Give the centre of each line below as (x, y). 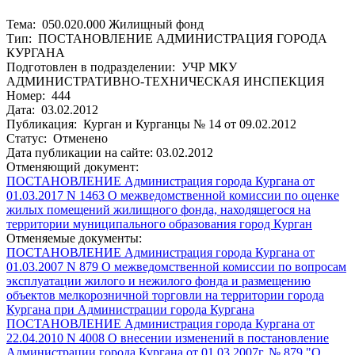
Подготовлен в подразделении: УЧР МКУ (122, 67)
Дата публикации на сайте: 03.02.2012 (110, 152)
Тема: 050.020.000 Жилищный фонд (105, 24)
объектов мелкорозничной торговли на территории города (165, 295)
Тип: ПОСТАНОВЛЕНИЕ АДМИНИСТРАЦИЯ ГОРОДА (167, 38)
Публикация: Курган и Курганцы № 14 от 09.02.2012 (151, 124)
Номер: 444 (38, 95)
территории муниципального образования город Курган (159, 223)
